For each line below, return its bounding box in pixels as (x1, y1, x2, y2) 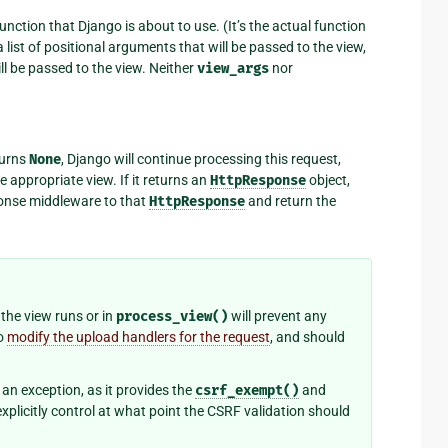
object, (306, 171, 350, 188)
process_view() (116, 308, 228, 326)
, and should (270, 329, 345, 346)
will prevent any (228, 308, 327, 325)
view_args (197, 59, 269, 77)
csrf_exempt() (195, 382, 299, 400)
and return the (245, 192, 336, 209)
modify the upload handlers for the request (7, 329, 270, 346)
